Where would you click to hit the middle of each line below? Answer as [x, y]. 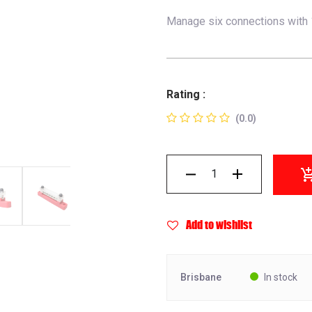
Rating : [186, 94]
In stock [281, 277]
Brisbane [201, 277]
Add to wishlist [219, 225]
